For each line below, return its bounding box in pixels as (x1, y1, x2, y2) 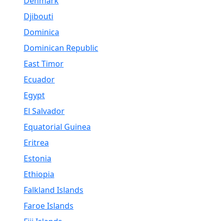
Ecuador (24, 74, 55, 85)
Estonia (24, 153, 51, 164)
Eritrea (24, 137, 49, 148)
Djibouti (24, 11, 53, 22)
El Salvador (24, 106, 65, 116)
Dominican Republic (24, 42, 98, 53)
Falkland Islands (24, 184, 83, 195)
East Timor (24, 58, 64, 69)
